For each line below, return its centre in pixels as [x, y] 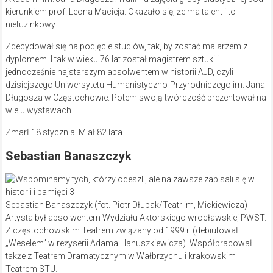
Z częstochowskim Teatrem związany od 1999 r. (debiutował [122, 231]
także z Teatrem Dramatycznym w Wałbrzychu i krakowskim [120, 256]
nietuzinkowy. [31, 25]
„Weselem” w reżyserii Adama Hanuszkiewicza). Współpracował [129, 243]
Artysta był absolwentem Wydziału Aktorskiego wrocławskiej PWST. [136, 218]
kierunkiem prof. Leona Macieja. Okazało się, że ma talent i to [120, 12]
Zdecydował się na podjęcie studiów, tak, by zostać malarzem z [126, 47]
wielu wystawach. [39, 111]
